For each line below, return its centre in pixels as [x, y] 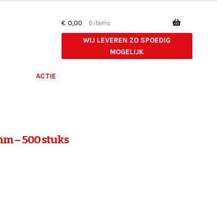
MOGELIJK [127, 52]
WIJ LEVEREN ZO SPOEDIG [127, 40]
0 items [100, 23]
